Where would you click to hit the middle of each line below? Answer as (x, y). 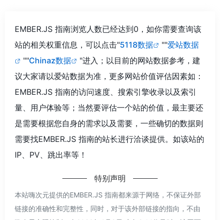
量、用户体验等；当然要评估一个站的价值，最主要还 (109, 107)
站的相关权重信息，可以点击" (67, 44)
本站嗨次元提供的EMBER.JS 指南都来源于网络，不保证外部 (108, 194)
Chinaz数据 (50, 60)
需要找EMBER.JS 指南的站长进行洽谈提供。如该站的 (110, 139)
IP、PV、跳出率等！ (51, 154)
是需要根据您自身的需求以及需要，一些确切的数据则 (109, 123)
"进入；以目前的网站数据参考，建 (140, 60)
